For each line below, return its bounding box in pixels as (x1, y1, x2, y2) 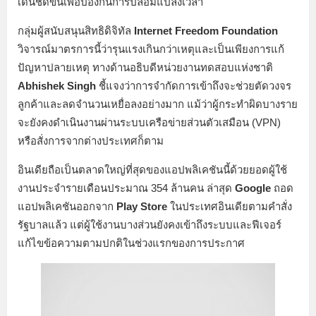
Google (235, 181, 271, 194)
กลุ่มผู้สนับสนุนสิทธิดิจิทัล (18, 24, 134, 37)
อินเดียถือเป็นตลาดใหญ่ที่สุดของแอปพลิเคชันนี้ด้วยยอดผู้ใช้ (18, 163, 287, 176)
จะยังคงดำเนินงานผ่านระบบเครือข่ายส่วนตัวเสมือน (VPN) (18, 116, 281, 128)
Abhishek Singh (18, 79, 96, 92)
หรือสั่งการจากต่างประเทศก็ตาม (18, 134, 164, 147)
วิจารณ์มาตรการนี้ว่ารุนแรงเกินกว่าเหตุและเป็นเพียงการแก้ (18, 42, 284, 55)
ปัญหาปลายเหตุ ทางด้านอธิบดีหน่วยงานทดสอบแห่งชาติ (18, 61, 273, 73)
